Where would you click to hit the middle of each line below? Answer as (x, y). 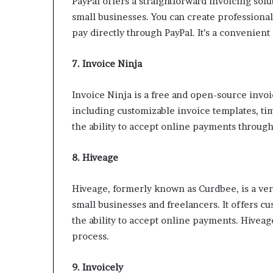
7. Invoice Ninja (107, 64)
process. (90, 236)
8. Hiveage (95, 158)
